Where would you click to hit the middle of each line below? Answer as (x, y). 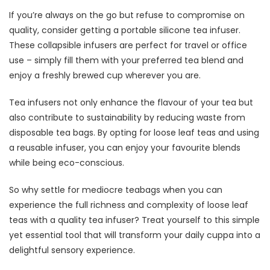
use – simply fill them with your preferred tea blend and (126, 60)
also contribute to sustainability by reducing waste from (127, 117)
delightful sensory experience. (72, 250)
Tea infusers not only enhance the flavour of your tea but (131, 102)
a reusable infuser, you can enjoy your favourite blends (125, 147)
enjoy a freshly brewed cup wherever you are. (105, 75)
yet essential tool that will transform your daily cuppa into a (135, 235)
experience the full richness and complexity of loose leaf (129, 205)
